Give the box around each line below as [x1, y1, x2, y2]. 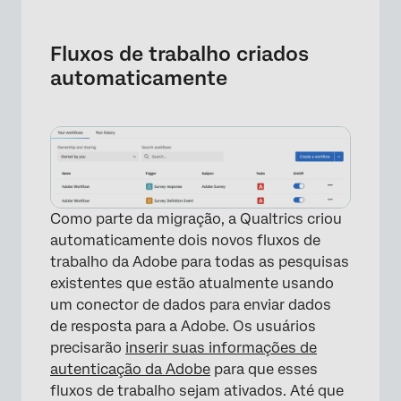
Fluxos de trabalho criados [50, 42, 309, 65]
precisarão [50, 338, 125, 356]
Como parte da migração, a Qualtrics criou [50, 209, 342, 227]
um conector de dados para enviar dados [50, 295, 331, 313]
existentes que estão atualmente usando [50, 274, 334, 292]
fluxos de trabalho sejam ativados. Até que [50, 381, 344, 399]
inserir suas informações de [125, 338, 317, 356]
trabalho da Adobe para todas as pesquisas [50, 252, 349, 270]
